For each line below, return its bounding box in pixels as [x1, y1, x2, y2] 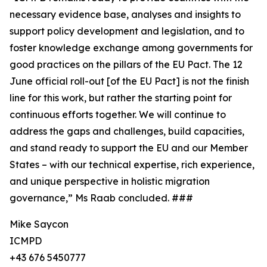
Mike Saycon [10, 218, 69, 231]
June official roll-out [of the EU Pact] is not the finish [10, 75, 249, 88]
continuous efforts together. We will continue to [10, 108, 226, 121]
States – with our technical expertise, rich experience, [10, 159, 254, 171]
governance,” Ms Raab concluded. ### [10, 192, 193, 204]
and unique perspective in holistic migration [10, 175, 210, 188]
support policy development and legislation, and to [10, 25, 244, 38]
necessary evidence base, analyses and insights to [10, 8, 241, 21]
